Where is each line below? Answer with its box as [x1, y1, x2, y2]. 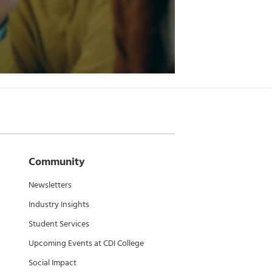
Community [29, 153, 85, 171]
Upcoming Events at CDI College [29, 236, 144, 250]
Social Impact [29, 256, 76, 270]
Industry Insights [29, 197, 89, 211]
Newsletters [29, 178, 72, 192]
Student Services [29, 217, 89, 231]
